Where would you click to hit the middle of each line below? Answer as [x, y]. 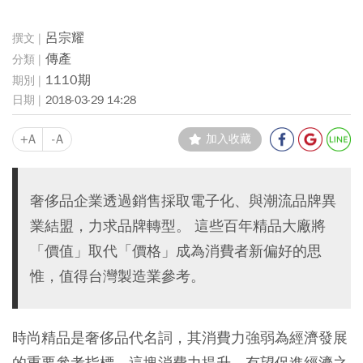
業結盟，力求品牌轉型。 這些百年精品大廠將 [178, 226]
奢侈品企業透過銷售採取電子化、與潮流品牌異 [183, 201]
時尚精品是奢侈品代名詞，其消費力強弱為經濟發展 [180, 337]
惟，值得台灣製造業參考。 [117, 276]
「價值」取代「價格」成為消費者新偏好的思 [176, 251]
